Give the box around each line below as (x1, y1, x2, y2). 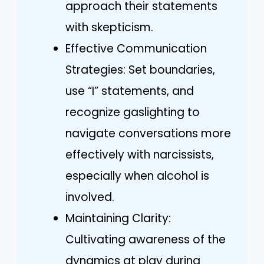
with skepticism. (65, 19, 153, 35)
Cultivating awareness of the (65, 232, 226, 247)
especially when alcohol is (65, 168, 209, 184)
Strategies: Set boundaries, (65, 62, 215, 78)
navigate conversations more (65, 126, 231, 141)
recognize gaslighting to (65, 104, 200, 120)
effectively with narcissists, (65, 147, 214, 163)
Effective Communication (65, 41, 207, 57)
